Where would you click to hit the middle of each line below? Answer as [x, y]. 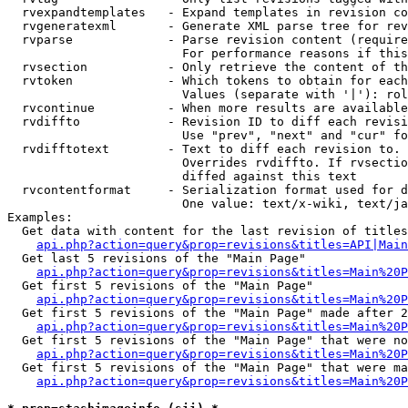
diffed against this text [182, 176]
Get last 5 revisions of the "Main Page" [157, 258]
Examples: [40, 217]
